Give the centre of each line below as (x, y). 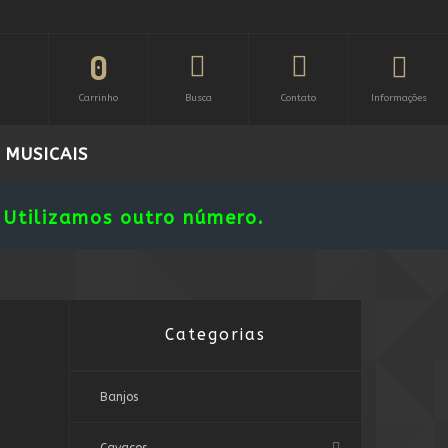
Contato (298, 98)
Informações (398, 98)
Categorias (215, 334)
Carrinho (98, 98)
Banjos (118, 397)
